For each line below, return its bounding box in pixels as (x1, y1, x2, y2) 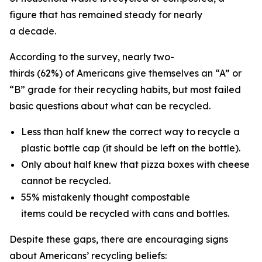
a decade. (9, 25, 63, 37)
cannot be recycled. (21, 175, 113, 187)
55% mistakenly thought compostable (21, 191, 190, 203)
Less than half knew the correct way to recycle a (21, 126, 240, 137)
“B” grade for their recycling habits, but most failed (9, 84, 241, 95)
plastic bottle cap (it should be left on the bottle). (21, 142, 243, 154)
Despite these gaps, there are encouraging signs (9, 233, 228, 245)
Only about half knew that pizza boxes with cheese (21, 158, 250, 170)
